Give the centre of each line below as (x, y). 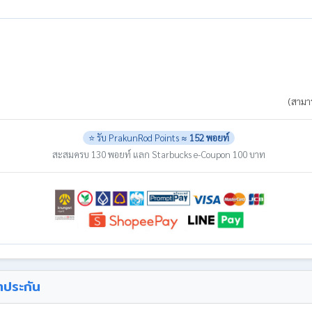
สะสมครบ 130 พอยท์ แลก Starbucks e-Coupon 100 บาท (159, 154)
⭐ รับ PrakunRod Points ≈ (139, 138)
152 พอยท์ (209, 138)
